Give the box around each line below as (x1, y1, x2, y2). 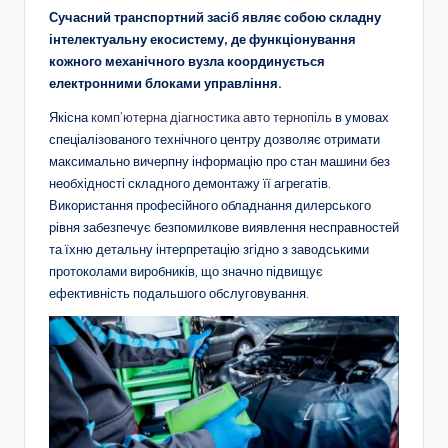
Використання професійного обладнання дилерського (49, 196, 371, 213)
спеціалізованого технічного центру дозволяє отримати (49, 130, 380, 147)
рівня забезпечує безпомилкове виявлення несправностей (49, 218, 399, 235)
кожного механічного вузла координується (49, 52, 325, 69)
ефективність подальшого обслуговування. (49, 284, 309, 301)
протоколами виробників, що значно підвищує (49, 262, 323, 279)
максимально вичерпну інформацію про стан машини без (49, 152, 390, 169)
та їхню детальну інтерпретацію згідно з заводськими (49, 240, 369, 257)
